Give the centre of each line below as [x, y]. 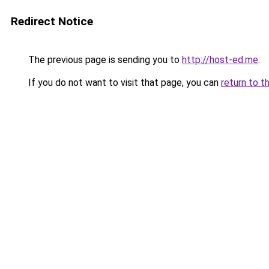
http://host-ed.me [220, 60]
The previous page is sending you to [104, 60]
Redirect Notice [52, 21]
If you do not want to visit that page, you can [123, 83]
